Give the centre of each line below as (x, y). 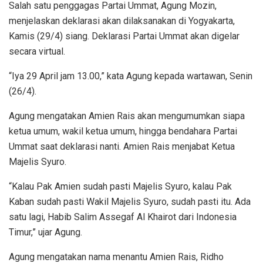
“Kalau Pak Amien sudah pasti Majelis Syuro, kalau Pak (120, 186)
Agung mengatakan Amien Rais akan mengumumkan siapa (127, 116)
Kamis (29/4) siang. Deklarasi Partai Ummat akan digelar (124, 36)
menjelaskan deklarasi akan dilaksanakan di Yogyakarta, (122, 21)
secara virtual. (37, 51)
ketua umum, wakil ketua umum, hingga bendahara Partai (123, 131)
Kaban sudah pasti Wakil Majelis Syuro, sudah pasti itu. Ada (130, 201)
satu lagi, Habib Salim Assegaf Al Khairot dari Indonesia (123, 217)
